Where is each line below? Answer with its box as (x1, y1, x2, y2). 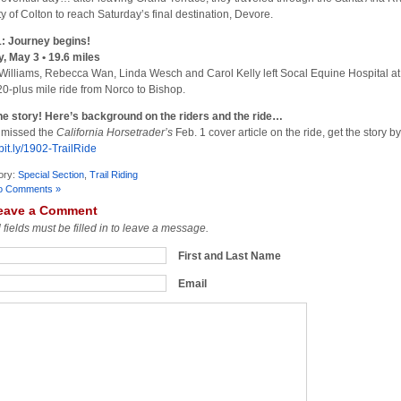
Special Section (18, 168, 84, 180)
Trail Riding (90, 168, 138, 180)
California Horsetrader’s (56, 125, 173, 139)
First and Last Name (178, 249, 281, 262)
